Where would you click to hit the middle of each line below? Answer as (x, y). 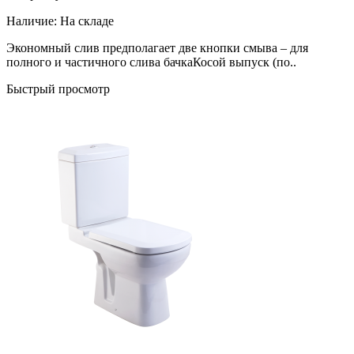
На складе (87, 21)
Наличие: (32, 21)
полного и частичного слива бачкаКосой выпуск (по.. (151, 62)
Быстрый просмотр (58, 88)
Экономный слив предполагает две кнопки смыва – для (157, 47)
